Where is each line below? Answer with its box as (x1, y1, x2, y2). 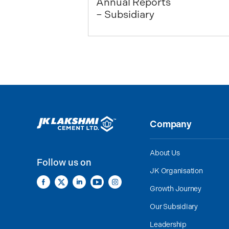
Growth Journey (150, 185, 201, 193)
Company (150, 119, 192, 130)
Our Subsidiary (150, 202, 198, 211)
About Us (150, 149, 180, 157)
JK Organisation (150, 167, 203, 175)
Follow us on (37, 157, 91, 169)
